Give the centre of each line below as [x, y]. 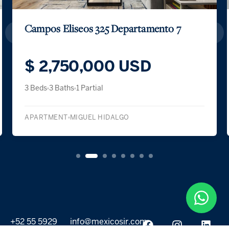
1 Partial [90, 88]
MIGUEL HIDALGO [99, 118]
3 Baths [62, 88]
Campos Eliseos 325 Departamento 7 [103, 28]
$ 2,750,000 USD [88, 66]
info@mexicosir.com [107, 222]
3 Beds [36, 88]
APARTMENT [46, 118]
